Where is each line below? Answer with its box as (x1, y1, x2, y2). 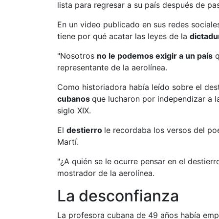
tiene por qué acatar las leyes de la (57, 31, 190, 41)
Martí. (57, 137, 79, 147)
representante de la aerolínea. (57, 63, 167, 72)
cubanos (57, 94, 92, 104)
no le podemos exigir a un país (97, 51, 213, 61)
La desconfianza (57, 186, 179, 205)
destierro (66, 125, 104, 135)
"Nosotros (57, 51, 97, 61)
